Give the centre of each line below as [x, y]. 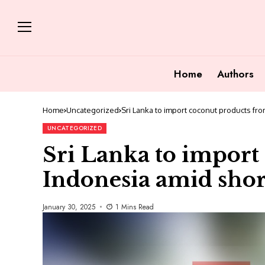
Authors [235, 74]
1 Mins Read [134, 207]
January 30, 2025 [69, 207]
